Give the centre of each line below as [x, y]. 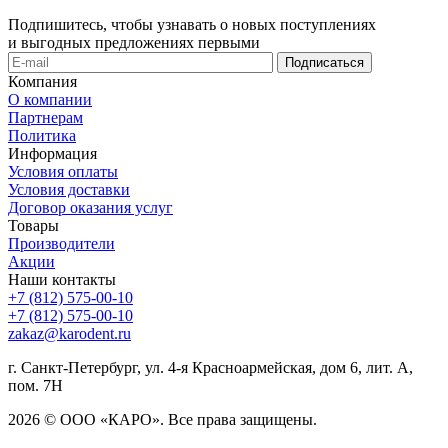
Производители [61, 243]
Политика [42, 135]
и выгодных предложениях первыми [134, 42]
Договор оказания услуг [90, 207]
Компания [42, 81]
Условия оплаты [63, 171]
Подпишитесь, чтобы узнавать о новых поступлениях [192, 24]
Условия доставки [69, 189]
